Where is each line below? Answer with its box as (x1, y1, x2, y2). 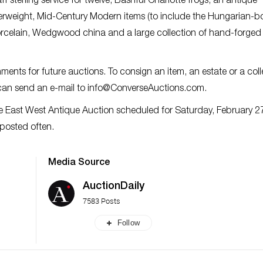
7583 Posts (83, 195, 120, 206)
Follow (117, 218, 140, 227)
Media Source (48, 158, 110, 168)
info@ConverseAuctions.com (87, 84, 204, 94)
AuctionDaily (83, 181, 144, 192)
